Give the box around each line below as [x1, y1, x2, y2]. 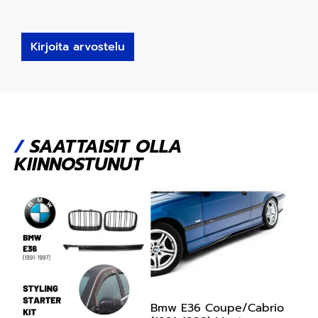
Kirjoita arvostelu [31, 38, 125, 56]
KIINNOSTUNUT [14, 151, 143, 179]
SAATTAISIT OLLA [23, 133, 182, 161]
